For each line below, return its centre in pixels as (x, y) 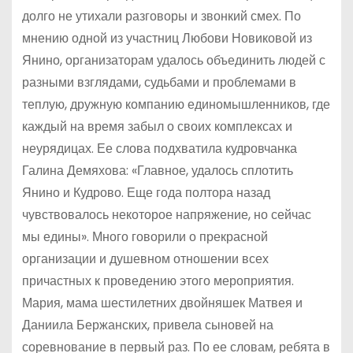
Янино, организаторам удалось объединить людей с (173, 61)
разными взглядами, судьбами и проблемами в (159, 83)
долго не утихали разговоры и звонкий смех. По (161, 17)
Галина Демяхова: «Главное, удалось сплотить (157, 171)
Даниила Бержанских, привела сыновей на (147, 325)
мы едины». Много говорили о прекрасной (145, 237)
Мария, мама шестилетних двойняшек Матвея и (162, 303)
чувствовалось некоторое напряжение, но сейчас (166, 215)
